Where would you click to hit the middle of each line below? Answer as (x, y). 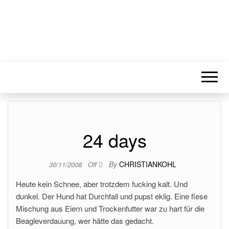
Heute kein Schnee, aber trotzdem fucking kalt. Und (102, 184)
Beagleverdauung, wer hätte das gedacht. (85, 221)
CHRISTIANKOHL (147, 164)
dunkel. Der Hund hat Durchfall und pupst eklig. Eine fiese (112, 196)
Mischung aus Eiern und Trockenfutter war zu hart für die (110, 208)
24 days (114, 140)
